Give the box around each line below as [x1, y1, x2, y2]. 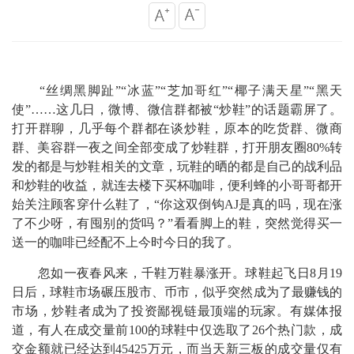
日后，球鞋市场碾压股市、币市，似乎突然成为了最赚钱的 [12, 285, 342, 299]
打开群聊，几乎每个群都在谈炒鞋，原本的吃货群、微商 [12, 122, 342, 135]
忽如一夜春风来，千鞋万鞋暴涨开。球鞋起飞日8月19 [37, 266, 343, 280]
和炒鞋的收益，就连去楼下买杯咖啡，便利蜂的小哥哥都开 [12, 179, 342, 192]
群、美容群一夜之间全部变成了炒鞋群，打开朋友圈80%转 [12, 141, 342, 154]
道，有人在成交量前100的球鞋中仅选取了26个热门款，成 [12, 323, 342, 337]
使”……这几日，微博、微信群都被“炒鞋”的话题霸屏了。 [12, 103, 342, 116]
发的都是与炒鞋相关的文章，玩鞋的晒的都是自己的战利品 [12, 160, 342, 173]
